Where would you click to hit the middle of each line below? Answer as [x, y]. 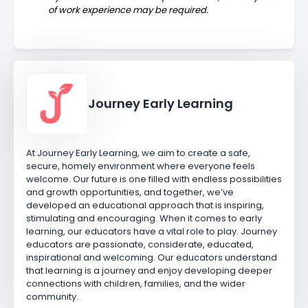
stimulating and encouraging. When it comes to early [144, 219]
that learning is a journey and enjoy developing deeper [149, 271]
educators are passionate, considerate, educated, [140, 245]
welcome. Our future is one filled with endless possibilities [154, 179]
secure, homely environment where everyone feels [140, 166]
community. [52, 297]
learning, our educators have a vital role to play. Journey [151, 232]
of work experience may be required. [129, 10]
